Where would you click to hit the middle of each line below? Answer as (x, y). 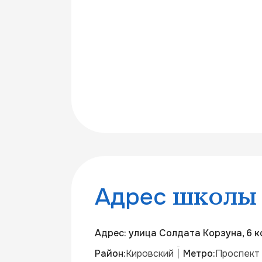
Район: (110, 253)
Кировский (150, 253)
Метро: (199, 253)
